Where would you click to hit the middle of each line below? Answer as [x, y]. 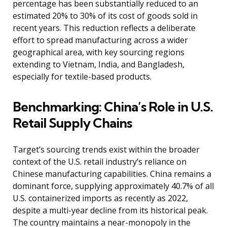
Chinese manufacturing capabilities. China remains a [112, 174]
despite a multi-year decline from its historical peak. [110, 211]
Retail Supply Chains [72, 123]
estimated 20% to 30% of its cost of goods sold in [105, 16]
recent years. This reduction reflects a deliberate [104, 28]
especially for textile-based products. [82, 77]
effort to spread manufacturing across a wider [100, 40]
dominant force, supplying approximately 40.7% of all [113, 186]
